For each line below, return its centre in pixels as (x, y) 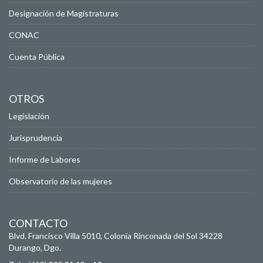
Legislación (29, 116)
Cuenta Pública (37, 57)
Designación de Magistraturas (64, 14)
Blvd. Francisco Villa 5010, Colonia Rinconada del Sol (103, 236)
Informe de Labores (45, 160)
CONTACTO (38, 223)
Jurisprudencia (36, 138)
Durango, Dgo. (35, 248)
